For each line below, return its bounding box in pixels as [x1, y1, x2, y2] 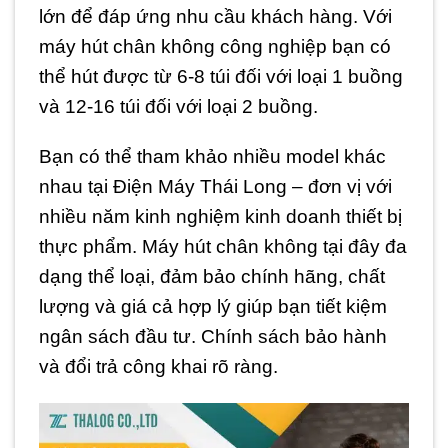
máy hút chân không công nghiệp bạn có [39, 35, 391, 57]
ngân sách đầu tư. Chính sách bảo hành [39, 326, 387, 348]
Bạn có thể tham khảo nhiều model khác [39, 146, 386, 168]
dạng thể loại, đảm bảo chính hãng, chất [39, 266, 385, 288]
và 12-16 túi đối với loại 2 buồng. [39, 95, 318, 117]
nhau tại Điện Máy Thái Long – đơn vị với [39, 176, 392, 198]
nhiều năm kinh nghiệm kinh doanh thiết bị [39, 206, 402, 228]
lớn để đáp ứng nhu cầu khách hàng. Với [39, 5, 392, 27]
